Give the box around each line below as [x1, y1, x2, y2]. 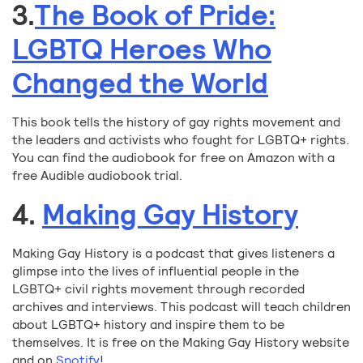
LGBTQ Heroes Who [12, 31, 271, 69]
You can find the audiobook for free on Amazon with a [12, 149, 335, 167]
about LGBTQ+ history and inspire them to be [12, 316, 284, 334]
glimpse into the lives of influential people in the [12, 263, 299, 280]
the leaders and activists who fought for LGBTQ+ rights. [12, 131, 349, 149]
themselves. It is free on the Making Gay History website [12, 334, 349, 352]
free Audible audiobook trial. [12, 167, 182, 185]
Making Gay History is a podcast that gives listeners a [12, 245, 335, 263]
